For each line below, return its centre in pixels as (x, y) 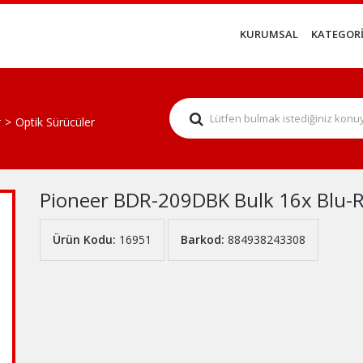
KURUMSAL (269, 34)
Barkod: (203, 239)
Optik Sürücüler (55, 122)
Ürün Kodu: (84, 239)
